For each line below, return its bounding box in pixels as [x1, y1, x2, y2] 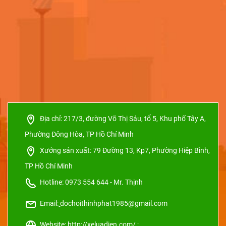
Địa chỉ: [37, 115, 64, 123]
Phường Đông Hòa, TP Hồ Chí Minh [25, 130, 134, 139]
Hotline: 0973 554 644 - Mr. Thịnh [37, 178, 143, 187]
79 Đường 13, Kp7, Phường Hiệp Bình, [93, 146, 210, 155]
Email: [37, 199, 59, 208]
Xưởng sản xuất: [37, 146, 93, 155]
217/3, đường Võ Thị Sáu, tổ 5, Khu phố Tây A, [64, 115, 206, 123]
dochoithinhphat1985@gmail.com [60, 199, 168, 208]
